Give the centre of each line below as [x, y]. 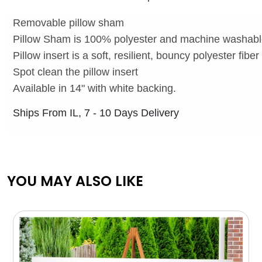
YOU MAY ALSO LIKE [75, 181]
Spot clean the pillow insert [75, 72]
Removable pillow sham [68, 23]
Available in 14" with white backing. [94, 88]
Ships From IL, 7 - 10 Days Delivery [96, 113]
